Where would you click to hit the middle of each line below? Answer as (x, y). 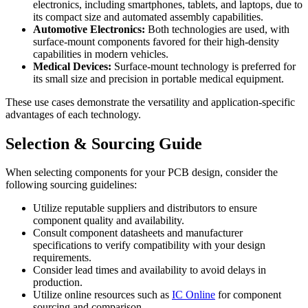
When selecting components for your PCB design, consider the (142, 173)
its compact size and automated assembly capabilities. (148, 16)
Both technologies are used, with (217, 29)
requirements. (62, 258)
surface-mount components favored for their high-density (156, 41)
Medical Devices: (72, 66)
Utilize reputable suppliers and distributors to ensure (145, 208)
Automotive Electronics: (89, 29)
